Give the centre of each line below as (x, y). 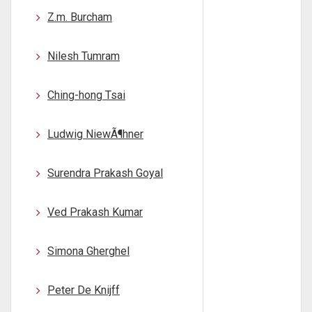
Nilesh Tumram (84, 56)
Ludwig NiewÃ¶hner (95, 134)
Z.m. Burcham (80, 17)
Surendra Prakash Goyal (105, 173)
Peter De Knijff (84, 290)
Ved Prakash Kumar (95, 212)
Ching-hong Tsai (86, 95)
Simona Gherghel (88, 251)
